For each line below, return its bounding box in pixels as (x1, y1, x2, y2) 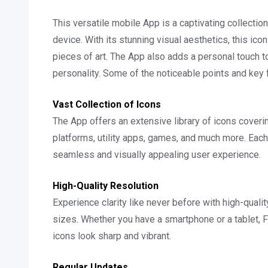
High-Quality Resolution (53, 180, 159, 191)
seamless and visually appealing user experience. (53, 149, 261, 160)
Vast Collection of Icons (53, 99, 161, 110)
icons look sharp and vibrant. (53, 230, 171, 242)
